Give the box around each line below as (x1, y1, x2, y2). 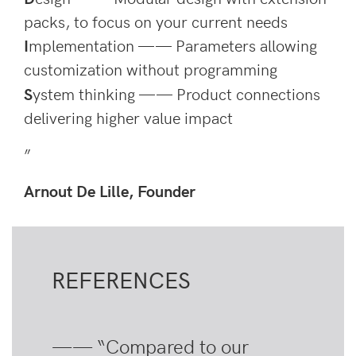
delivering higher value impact (24, 106, 233, 128)
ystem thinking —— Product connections (33, 82, 320, 104)
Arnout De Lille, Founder (24, 179, 195, 201)
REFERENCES (52, 263, 191, 295)
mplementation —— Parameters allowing (29, 33, 317, 56)
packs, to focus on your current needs (24, 10, 288, 32)
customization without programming (24, 57, 277, 79)
